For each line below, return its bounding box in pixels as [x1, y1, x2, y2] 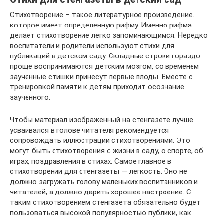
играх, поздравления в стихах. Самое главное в [10, 156, 171, 165]
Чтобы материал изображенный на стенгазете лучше [10, 115, 193, 124]
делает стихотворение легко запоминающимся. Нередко [10, 30, 208, 40]
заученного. [10, 92, 50, 102]
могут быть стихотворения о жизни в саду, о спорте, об [10, 146, 203, 155]
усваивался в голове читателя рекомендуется [10, 125, 169, 135]
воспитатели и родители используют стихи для [10, 41, 174, 50]
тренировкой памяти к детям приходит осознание [10, 82, 184, 91]
